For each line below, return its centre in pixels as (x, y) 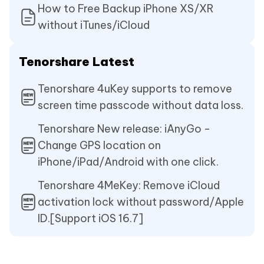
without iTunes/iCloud (94, 25)
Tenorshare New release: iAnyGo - (124, 129)
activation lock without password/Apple (141, 202)
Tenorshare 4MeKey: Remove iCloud (129, 186)
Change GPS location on (99, 146)
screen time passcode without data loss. (141, 105)
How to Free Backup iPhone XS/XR (126, 9)
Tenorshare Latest (77, 62)
